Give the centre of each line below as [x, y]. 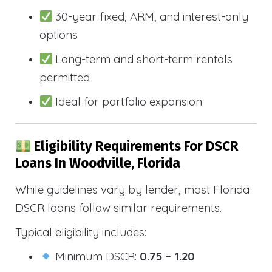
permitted [65, 77]
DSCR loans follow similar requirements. [118, 207]
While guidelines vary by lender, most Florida [132, 189]
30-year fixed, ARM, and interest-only [151, 17]
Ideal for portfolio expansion [127, 102]
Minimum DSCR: [96, 256]
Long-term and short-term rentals [143, 59]
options [59, 35]
